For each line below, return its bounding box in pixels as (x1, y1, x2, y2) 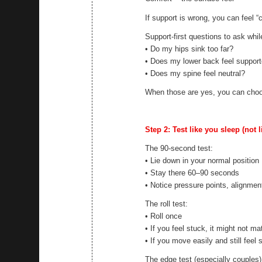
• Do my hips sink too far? (145, 44, 234, 53)
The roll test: (145, 199, 188, 208)
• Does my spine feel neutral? (145, 68, 246, 78)
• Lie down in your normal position (145, 156, 260, 165)
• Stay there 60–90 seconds (145, 168, 240, 177)
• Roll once (145, 211, 182, 220)
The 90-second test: (145, 143, 213, 153)
